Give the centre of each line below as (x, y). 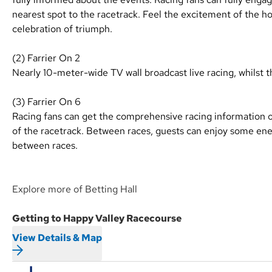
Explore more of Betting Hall (75, 189)
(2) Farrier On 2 (46, 58)
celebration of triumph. (62, 29)
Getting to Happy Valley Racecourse (97, 219)
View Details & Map (57, 238)
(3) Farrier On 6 (46, 102)
